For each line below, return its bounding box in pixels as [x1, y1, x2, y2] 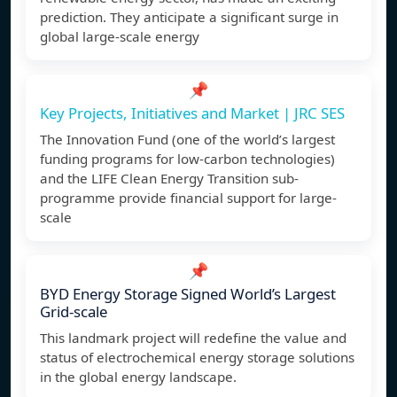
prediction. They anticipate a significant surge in [40, 8, 339, 27]
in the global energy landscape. [40, 368, 237, 386]
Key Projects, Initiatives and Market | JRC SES [40, 103, 345, 124]
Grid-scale [40, 301, 107, 323]
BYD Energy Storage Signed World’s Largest [40, 284, 336, 305]
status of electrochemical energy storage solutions [40, 348, 354, 367]
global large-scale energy [40, 27, 199, 46]
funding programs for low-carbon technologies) [40, 150, 335, 168]
